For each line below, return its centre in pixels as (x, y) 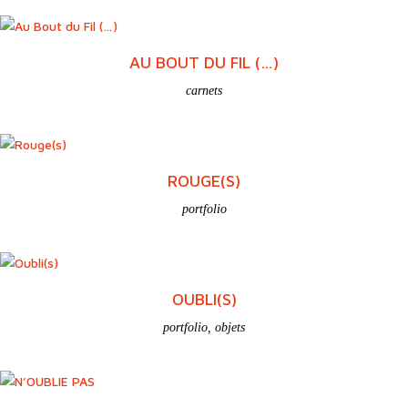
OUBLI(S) (204, 299)
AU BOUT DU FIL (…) (204, 62)
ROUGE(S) (204, 180)
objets (230, 327)
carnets (204, 90)
